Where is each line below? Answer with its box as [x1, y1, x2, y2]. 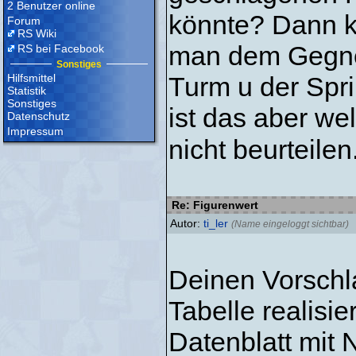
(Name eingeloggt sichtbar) [231, 219, 349, 230]
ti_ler [203, 217, 228, 230]
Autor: [170, 217, 203, 230]
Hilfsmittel [7, 72, 56, 84]
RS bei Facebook [17, 42, 104, 55]
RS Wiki [17, 27, 56, 40]
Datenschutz [7, 110, 70, 122]
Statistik [7, 84, 46, 97]
